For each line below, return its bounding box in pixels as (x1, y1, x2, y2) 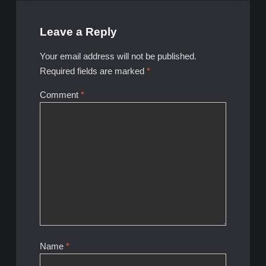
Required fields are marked (39, 65, 147, 76)
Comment (39, 89, 81, 100)
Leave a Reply (39, 25, 117, 38)
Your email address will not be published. (39, 50, 197, 61)
